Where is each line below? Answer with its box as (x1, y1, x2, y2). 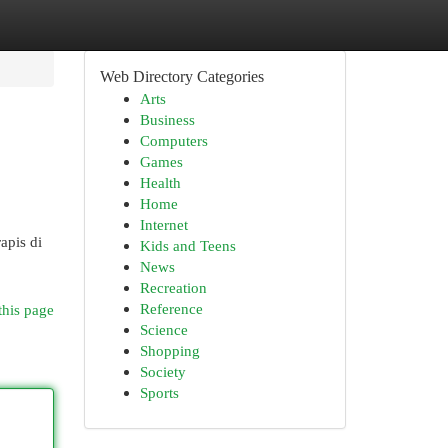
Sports (139, 384, 179, 401)
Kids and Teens (139, 237, 236, 254)
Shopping (139, 342, 200, 359)
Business (139, 111, 195, 128)
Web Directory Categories (99, 68, 264, 85)
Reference (139, 300, 203, 317)
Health (139, 174, 181, 191)
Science (139, 321, 188, 338)
